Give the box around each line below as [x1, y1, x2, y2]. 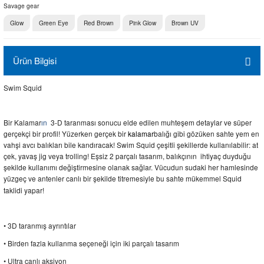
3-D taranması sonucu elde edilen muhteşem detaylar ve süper [47, 117, 252, 127]
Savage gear [4, 1, 39, 10]
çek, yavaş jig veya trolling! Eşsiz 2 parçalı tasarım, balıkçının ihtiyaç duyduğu [4, 151, 251, 161]
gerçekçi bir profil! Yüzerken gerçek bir [4, 128, 126, 138]
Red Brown [84, 18, 114, 27]
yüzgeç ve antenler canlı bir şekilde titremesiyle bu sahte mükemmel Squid [4, 173, 242, 183]
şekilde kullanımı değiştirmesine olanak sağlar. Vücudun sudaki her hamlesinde [4, 162, 258, 172]
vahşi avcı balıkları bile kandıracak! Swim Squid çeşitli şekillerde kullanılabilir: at [4, 140, 258, 150]
